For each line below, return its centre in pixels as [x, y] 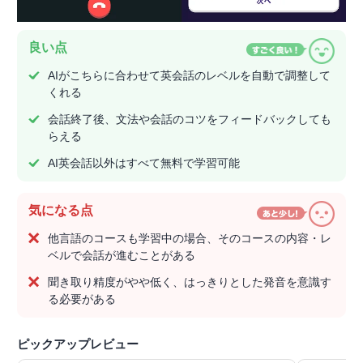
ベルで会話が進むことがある [122, 256]
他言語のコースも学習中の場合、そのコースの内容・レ [190, 239]
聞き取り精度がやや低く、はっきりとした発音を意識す [190, 282]
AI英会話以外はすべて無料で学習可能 [144, 163]
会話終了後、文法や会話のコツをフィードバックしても [190, 120]
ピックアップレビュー [78, 344]
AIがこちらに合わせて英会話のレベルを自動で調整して [189, 76]
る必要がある [82, 299]
